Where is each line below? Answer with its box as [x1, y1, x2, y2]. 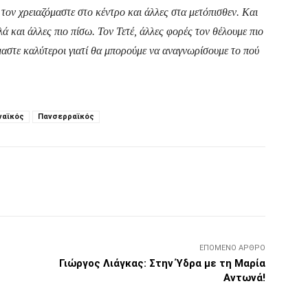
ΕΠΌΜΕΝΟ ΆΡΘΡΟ [199, 243, 265, 253]
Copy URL [164, 177, 200, 186]
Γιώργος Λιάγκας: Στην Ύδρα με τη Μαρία [58, 257, 265, 270]
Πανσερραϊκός [38, 112, 94, 122]
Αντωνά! [223, 272, 265, 285]
